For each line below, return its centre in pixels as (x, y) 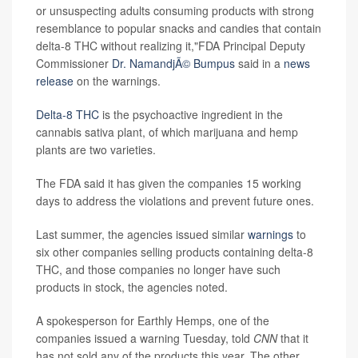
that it (293, 338)
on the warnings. (117, 80)
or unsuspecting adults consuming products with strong (175, 10)
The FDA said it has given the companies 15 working (169, 183)
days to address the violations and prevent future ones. (175, 200)
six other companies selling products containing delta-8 (175, 251)
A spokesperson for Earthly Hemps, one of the (153, 320)
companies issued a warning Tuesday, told (145, 338)
